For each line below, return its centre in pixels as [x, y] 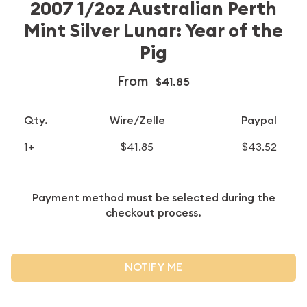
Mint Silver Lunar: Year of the [153, 31]
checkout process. [153, 212]
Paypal [259, 120]
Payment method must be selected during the [153, 197]
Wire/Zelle [137, 120]
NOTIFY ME [153, 267]
